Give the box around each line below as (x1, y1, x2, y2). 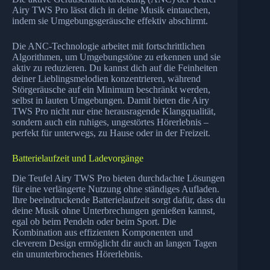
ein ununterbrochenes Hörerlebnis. (12, 248, 143, 259)
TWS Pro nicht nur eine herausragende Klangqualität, (12, 105, 216, 116)
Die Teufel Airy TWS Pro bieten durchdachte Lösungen (12, 172, 225, 183)
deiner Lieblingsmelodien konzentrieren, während (12, 73, 201, 84)
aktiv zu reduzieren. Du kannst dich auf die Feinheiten (12, 62, 218, 73)
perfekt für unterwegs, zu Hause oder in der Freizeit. (12, 127, 210, 138)
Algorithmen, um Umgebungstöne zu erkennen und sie (12, 51, 221, 62)
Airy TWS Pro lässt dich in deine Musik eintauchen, (12, 4, 210, 15)
